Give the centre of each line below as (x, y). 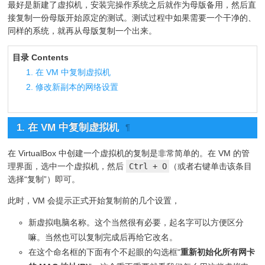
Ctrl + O (148, 166)
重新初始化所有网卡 (218, 252)
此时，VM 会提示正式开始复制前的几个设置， (94, 200)
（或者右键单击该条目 (210, 166)
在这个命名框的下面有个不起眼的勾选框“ (105, 252)
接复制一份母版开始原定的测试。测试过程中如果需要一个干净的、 (132, 18)
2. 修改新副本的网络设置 (72, 87)
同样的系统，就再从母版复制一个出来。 (83, 31)
